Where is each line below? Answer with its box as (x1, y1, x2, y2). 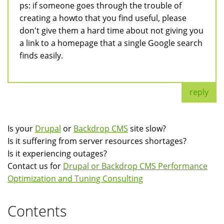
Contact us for (7, 160, 63, 171)
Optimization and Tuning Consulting (7, 172, 143, 184)
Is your (7, 122, 35, 134)
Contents (7, 200, 67, 220)
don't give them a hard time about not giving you (19, 24, 203, 36)
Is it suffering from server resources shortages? (7, 135, 186, 146)
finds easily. (19, 49, 63, 61)
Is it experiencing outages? (7, 147, 107, 159)
